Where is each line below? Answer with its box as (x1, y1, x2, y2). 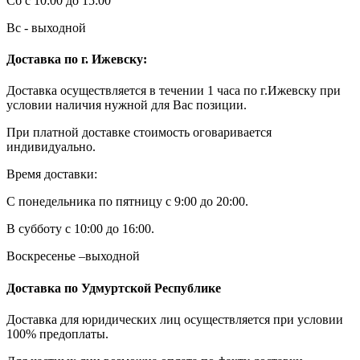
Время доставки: (6, 167, 97, 182)
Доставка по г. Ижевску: (6, 52, 147, 66)
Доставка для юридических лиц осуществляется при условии (6, 312, 343, 326)
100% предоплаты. (6, 326, 108, 341)
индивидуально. (6, 140, 96, 154)
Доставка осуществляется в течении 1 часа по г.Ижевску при (6, 84, 341, 98)
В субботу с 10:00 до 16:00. (6, 222, 154, 236)
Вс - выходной (6, 20, 86, 35)
